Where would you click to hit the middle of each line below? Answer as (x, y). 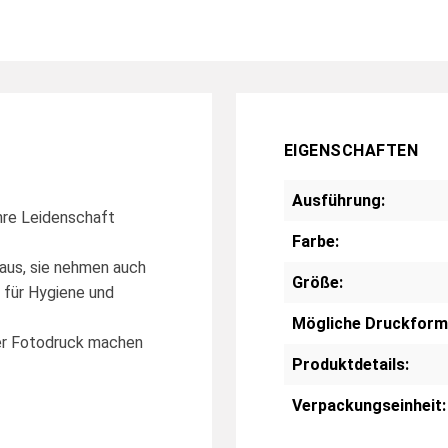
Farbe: (315, 241)
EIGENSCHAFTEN (351, 150)
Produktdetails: (350, 364)
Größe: (317, 282)
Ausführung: (338, 200)
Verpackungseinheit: (369, 405)
